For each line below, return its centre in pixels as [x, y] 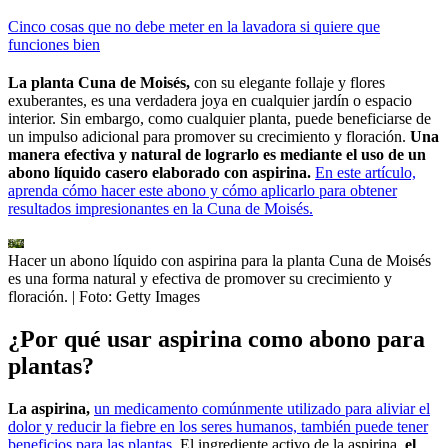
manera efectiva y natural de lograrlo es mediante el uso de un [217, 155]
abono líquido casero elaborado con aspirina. [161, 173]
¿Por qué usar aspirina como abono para [216, 338]
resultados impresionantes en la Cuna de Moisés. [160, 209]
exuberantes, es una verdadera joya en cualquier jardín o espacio [210, 101]
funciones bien [54, 45]
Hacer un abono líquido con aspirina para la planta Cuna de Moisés [219, 261]
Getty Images [158, 297]
